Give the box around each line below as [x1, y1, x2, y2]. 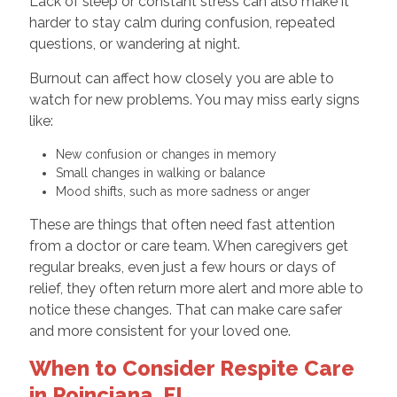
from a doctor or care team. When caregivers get [28, 237, 348, 254]
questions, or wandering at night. [28, 35, 240, 52]
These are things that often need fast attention [28, 215, 335, 233]
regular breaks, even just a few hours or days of [28, 258, 336, 276]
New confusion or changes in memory [55, 146, 284, 161]
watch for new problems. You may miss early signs [28, 90, 360, 108]
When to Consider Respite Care [28, 354, 354, 381]
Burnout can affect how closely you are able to [28, 69, 334, 87]
